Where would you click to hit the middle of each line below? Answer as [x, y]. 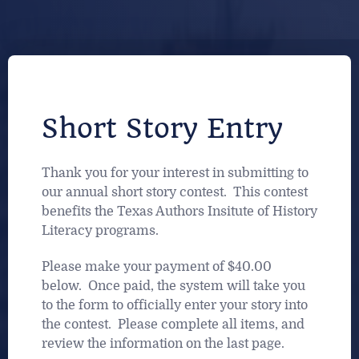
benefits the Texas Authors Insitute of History [179, 212]
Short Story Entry [162, 129]
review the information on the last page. [163, 343]
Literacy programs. [103, 231]
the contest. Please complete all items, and [173, 324]
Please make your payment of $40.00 [157, 266]
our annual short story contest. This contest [175, 193]
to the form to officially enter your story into [175, 305]
